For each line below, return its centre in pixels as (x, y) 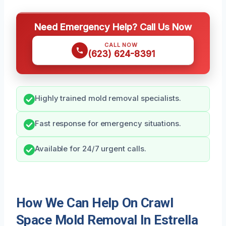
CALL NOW (121, 45)
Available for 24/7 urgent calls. (91, 149)
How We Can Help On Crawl (95, 203)
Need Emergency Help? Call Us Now (113, 27)
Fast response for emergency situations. (108, 124)
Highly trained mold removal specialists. (108, 99)
